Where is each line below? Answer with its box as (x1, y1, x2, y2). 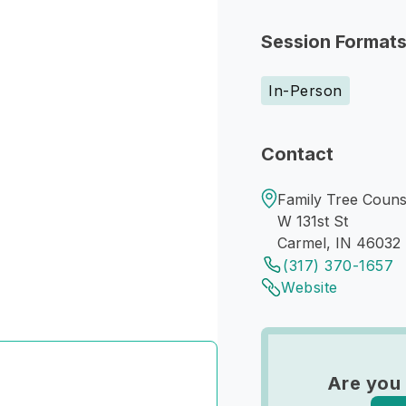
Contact (261, 143, 333, 165)
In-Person (268, 82, 343, 100)
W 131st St (277, 212, 348, 230)
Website (281, 278, 338, 296)
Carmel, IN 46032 (277, 234, 401, 252)
